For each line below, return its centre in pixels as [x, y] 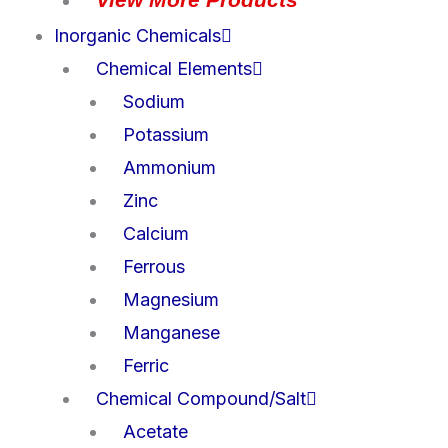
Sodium [154, 101]
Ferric [146, 365]
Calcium [156, 233]
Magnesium [171, 299]
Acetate [155, 431]
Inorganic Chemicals [137, 35]
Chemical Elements [174, 68]
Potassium [166, 134]
